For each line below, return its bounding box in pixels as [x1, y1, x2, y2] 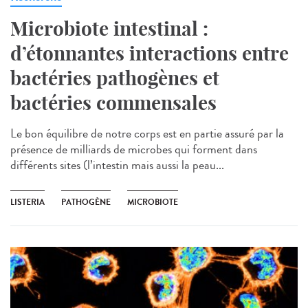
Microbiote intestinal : [10, 16, 208, 41]
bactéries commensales [10, 90, 217, 115]
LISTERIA [10, 195, 45, 208]
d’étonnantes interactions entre [10, 41, 289, 65]
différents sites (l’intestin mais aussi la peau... [10, 155, 224, 174]
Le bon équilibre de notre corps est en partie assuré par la [10, 124, 284, 142]
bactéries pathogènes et [10, 65, 219, 90]
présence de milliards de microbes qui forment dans [10, 140, 257, 158]
